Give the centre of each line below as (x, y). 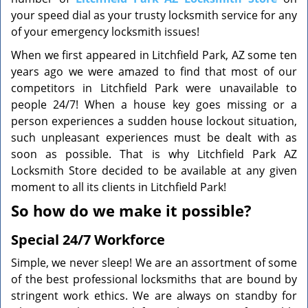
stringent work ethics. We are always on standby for (154, 296)
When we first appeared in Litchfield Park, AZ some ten (154, 55)
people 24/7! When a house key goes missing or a (154, 104)
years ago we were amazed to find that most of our (154, 71)
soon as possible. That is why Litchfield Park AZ (154, 154)
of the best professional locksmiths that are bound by (154, 279)
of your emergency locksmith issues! (105, 32)
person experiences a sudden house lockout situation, (154, 121)
